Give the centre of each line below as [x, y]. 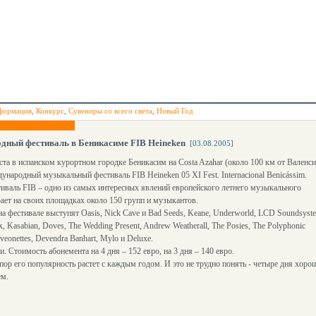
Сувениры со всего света [110, 111]
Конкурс [50, 111]
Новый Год [175, 111]
